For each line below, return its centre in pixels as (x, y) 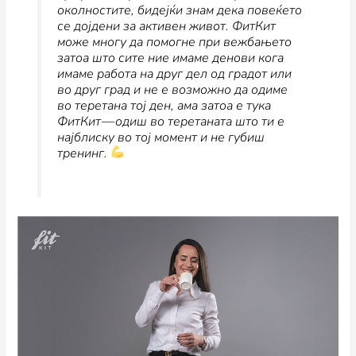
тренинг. (83, 153)
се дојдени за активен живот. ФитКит (166, 26)
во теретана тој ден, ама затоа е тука (164, 105)
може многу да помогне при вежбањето (174, 42)
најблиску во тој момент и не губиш (161, 137)
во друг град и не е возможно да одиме (172, 89)
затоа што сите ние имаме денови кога (170, 58)
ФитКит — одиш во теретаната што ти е (170, 121)
